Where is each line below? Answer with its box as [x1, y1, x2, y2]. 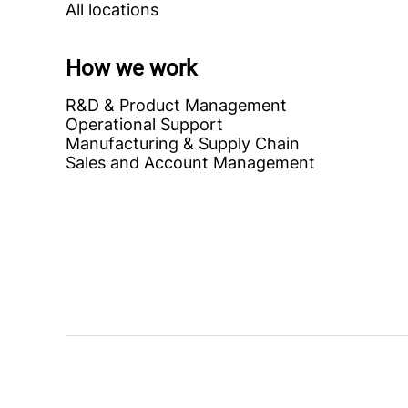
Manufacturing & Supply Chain [66, 134, 300, 153]
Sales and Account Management [66, 153, 315, 172]
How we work [66, 56, 197, 81]
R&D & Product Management [66, 96, 287, 115]
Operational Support [66, 115, 223, 134]
